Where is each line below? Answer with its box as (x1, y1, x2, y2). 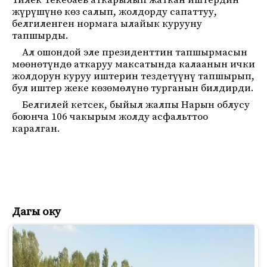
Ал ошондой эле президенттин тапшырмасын (22, 46, 247, 59)
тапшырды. (12, 29, 69, 42)
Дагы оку (12, 205, 61, 219)
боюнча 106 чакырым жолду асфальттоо (12, 110, 208, 123)
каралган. (12, 122, 60, 135)
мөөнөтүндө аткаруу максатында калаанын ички (12, 58, 255, 71)
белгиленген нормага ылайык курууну (12, 17, 202, 30)
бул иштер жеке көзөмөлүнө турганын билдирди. (12, 82, 254, 95)
